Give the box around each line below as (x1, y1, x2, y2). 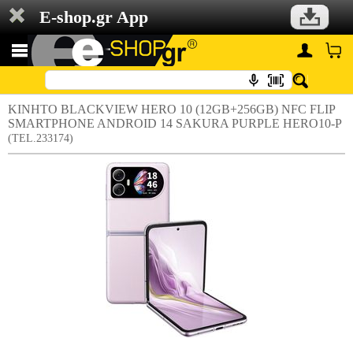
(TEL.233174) (8, 132, 73, 144)
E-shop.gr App (39, 7, 148, 27)
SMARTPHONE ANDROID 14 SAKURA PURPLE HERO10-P (8, 117, 342, 130)
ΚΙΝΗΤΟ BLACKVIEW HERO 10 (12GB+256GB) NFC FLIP (8, 102, 336, 116)
